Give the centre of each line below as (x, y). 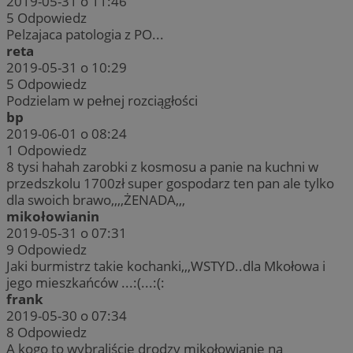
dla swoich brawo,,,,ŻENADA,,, (96, 200)
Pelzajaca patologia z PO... (85, 35)
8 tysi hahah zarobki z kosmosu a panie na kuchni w (162, 167)
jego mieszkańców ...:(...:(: (85, 283)
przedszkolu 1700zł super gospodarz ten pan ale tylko (170, 184)
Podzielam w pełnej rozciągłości (102, 101)
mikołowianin (53, 217)
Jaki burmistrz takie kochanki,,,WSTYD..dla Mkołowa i (166, 266)
